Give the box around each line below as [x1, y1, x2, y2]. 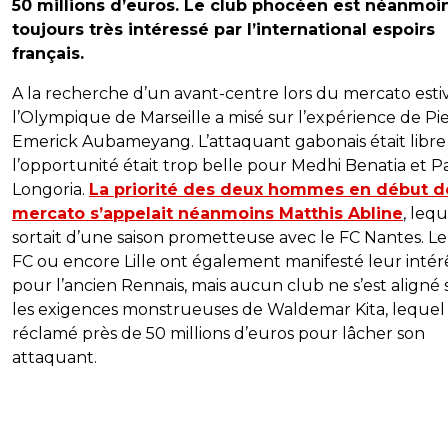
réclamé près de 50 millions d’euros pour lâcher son [12, 324, 425, 344]
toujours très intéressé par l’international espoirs [12, 20, 435, 40]
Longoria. [12, 180, 89, 200]
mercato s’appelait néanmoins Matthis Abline [12, 204, 403, 224]
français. [12, 44, 84, 64]
